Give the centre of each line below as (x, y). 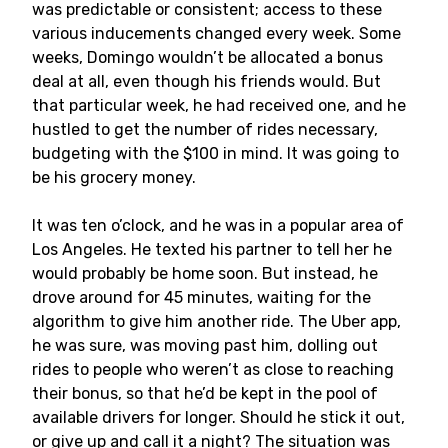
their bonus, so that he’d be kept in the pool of (205, 393)
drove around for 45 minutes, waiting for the (201, 297)
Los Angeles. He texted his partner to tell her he (212, 249)
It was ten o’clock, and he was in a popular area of (218, 225)
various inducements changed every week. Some (216, 33)
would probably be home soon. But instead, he (205, 273)
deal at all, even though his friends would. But (206, 81)
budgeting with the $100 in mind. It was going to (215, 153)
